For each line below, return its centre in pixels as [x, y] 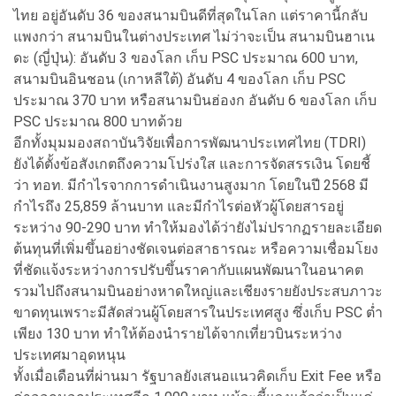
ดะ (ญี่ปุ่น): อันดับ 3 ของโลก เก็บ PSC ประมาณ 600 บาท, [186, 57]
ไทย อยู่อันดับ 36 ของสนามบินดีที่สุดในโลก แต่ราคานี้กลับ [190, 15]
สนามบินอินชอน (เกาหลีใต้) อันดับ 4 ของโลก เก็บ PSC [179, 79]
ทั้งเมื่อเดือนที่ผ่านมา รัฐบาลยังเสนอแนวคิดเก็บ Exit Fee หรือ [198, 376]
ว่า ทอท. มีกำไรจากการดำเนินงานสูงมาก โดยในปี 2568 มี [191, 185]
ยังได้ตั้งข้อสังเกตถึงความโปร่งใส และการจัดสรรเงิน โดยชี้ [192, 164]
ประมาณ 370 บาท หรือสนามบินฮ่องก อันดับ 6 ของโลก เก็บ [195, 100]
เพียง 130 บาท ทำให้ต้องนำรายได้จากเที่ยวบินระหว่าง [178, 333]
